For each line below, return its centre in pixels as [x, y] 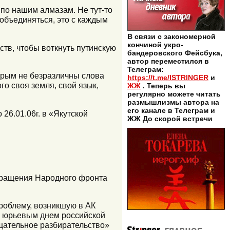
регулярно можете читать [174, 94]
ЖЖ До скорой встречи [170, 119]
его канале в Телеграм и [171, 111]
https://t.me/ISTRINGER [168, 78]
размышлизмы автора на [173, 102]
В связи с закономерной [171, 37]
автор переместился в [168, 61]
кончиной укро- [155, 45]
